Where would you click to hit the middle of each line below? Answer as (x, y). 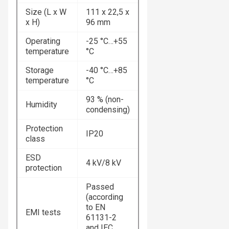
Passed (100, 187)
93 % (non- (105, 100)
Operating (43, 41)
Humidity (41, 105)
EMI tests (43, 213)
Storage (40, 71)
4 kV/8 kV (104, 163)
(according (105, 197)
